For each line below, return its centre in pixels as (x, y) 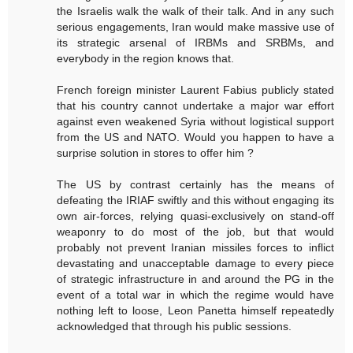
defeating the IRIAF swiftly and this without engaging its (195, 200)
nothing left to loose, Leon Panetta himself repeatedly (195, 310)
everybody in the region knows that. (146, 58)
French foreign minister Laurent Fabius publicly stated (195, 89)
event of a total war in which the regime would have (195, 294)
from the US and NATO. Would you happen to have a (195, 137)
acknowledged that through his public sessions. (175, 326)
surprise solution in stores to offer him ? (156, 152)
